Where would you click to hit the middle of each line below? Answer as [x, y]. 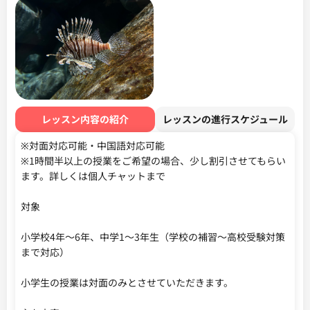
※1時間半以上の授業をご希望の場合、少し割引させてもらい [153, 161]
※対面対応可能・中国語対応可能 [93, 145]
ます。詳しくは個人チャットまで [93, 176]
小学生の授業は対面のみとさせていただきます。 [127, 282]
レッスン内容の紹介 [85, 119]
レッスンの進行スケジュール [225, 119]
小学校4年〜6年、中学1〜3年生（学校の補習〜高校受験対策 [153, 237]
